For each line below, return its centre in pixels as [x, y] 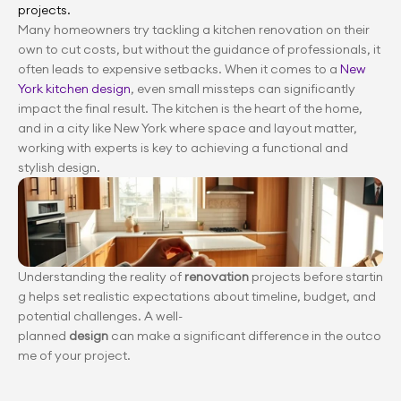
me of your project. [74, 355]
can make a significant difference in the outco [245, 336]
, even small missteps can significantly [243, 89]
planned [43, 336]
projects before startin [316, 277]
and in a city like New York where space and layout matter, [188, 128]
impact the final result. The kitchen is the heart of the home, [190, 108]
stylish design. [59, 167]
